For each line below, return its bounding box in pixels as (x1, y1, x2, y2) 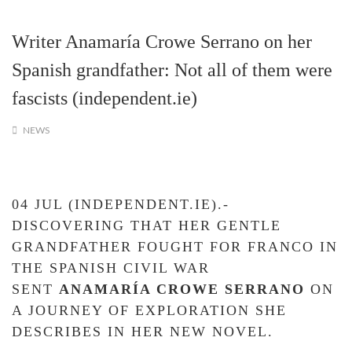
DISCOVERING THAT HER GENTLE (12, 218, 281, 233)
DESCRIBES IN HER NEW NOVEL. (12, 324, 273, 339)
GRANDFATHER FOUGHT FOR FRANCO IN (12, 239, 338, 255)
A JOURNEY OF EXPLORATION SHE (12, 302, 287, 318)
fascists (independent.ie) (12, 88, 197, 108)
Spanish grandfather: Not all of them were (12, 60, 332, 80)
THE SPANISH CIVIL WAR (12, 260, 210, 276)
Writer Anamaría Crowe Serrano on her (12, 31, 312, 52)
